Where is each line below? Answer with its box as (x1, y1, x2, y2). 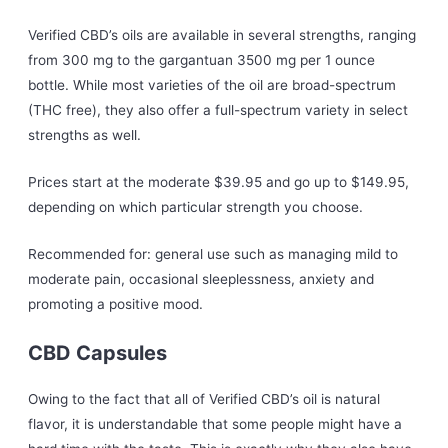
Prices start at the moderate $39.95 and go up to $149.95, (28, 174, 410, 191)
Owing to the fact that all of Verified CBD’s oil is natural (28, 390, 381, 407)
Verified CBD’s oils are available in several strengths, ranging (28, 27, 417, 44)
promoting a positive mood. (28, 295, 204, 312)
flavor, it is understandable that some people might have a (28, 415, 403, 432)
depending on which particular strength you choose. (28, 199, 364, 216)
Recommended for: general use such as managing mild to (28, 245, 399, 262)
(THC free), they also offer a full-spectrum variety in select (28, 102, 409, 119)
